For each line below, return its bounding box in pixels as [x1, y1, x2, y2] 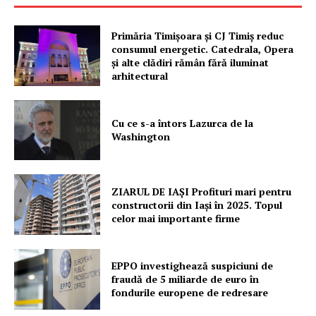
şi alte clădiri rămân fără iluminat [111, 55, 269, 69]
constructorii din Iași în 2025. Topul [111, 197, 283, 212]
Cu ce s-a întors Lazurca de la [111, 116, 254, 130]
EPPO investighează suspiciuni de [111, 259, 274, 273]
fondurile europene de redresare [111, 286, 269, 300]
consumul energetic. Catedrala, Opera [111, 42, 294, 56]
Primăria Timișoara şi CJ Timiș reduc [111, 28, 284, 42]
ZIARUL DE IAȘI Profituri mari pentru [111, 184, 292, 198]
